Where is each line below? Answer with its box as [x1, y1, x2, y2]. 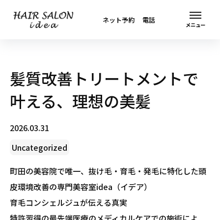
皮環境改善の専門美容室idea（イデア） [10, 181, 152, 192]
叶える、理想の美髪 [10, 89, 151, 112]
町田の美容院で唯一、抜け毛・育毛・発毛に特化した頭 [10, 165, 206, 177]
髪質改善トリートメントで [10, 67, 198, 89]
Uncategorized [12, 141, 67, 153]
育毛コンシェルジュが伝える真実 [10, 196, 127, 208]
